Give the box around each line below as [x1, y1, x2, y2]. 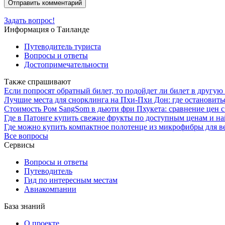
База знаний [4, 201, 45, 210]
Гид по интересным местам [24, 175, 118, 184]
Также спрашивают [4, 77, 71, 86]
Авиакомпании [24, 184, 76, 193]
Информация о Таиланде [4, 25, 89, 34]
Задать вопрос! [4, 16, 55, 25]
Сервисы [4, 140, 35, 149]
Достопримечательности [24, 60, 108, 69]
